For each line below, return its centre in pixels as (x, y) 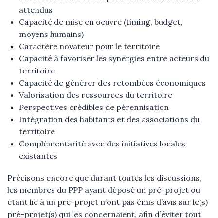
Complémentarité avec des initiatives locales (102, 144)
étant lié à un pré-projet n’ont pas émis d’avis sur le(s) (108, 202)
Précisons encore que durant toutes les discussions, (104, 178)
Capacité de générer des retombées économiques (112, 83)
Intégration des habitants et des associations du (109, 119)
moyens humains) (51, 34)
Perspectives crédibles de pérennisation (94, 107)
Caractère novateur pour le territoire (89, 46)
